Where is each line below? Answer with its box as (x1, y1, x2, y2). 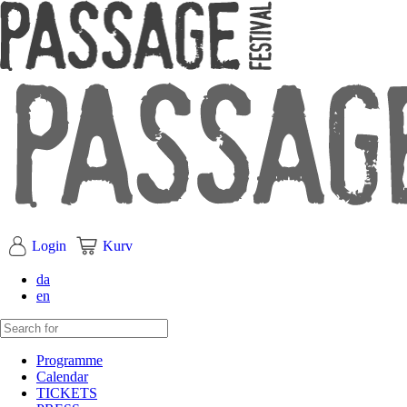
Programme (36, 352, 103, 368)
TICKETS (36, 385, 97, 401)
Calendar (36, 369, 88, 384)
